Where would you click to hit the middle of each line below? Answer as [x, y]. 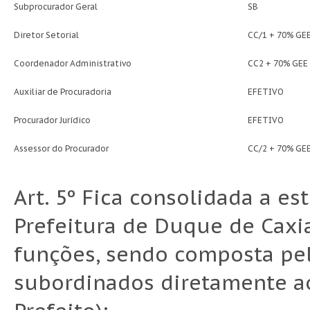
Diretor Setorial [46, 35]
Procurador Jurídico [52, 120]
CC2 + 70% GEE [278, 64]
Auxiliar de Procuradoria [63, 92]
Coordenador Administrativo [73, 64]
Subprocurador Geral [56, 7]
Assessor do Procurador [61, 149]
